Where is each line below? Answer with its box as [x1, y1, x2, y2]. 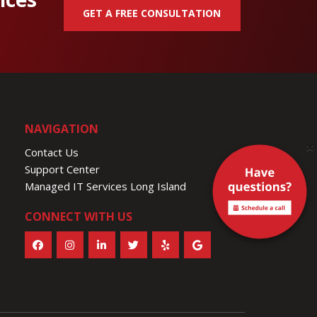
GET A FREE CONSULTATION [83, 6, 221, 21]
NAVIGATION [24, 120, 98, 137]
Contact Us [24, 144, 79, 159]
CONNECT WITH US [24, 208, 132, 224]
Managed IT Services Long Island [24, 178, 186, 193]
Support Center [24, 161, 100, 176]
